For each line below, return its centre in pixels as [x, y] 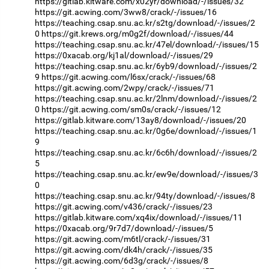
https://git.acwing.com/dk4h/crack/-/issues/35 [124, 250]
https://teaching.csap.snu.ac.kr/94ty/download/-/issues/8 [145, 196]
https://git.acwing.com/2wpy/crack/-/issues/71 [125, 88]
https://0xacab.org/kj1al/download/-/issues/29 [124, 56]
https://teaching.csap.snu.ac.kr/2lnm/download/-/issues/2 [146, 99]
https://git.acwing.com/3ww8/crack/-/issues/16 [126, 12]
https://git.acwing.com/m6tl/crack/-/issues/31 [123, 239]
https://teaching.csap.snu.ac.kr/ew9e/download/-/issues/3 [147, 174]
